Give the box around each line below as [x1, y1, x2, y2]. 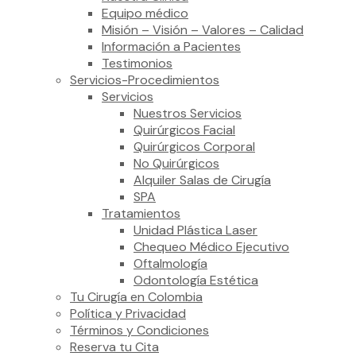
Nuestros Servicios [133, 105, 242, 122]
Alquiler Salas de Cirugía [133, 172, 271, 188]
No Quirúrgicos [133, 155, 219, 172]
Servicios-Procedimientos [70, 72, 219, 88]
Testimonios [102, 55, 172, 72]
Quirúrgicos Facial [133, 122, 235, 138]
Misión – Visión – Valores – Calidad [102, 21, 304, 38]
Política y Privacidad [70, 305, 186, 322]
